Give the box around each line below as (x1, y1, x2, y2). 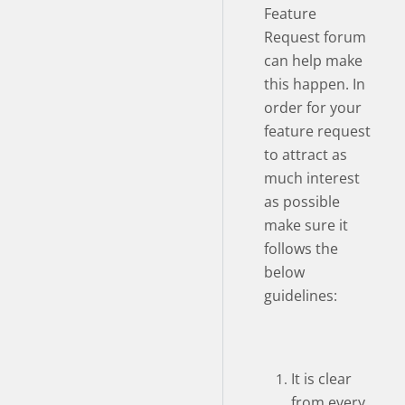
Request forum (264, 26, 366, 47)
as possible (264, 191, 340, 212)
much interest (264, 167, 360, 188)
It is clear (291, 368, 352, 389)
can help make (264, 50, 363, 71)
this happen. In (264, 73, 365, 94)
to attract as (264, 144, 347, 165)
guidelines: (264, 285, 337, 306)
